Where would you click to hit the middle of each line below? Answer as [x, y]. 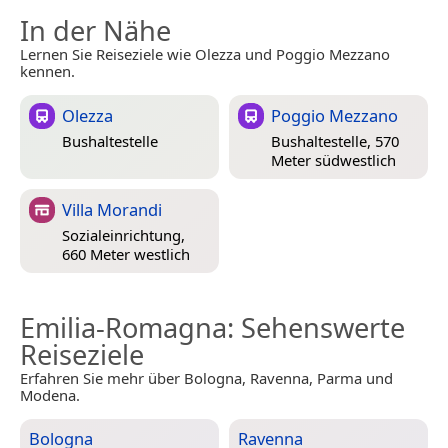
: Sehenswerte [316, 327]
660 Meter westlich [126, 253]
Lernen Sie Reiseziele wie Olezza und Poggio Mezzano [205, 53]
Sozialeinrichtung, [123, 234]
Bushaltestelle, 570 [335, 140]
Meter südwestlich [333, 159]
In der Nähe [95, 30]
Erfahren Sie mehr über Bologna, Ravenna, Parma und [206, 377]
